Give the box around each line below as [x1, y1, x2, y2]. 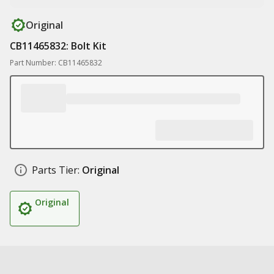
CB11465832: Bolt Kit [10, 39, 106, 53]
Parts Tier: [32, 163, 80, 177]
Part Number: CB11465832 [10, 57, 102, 68]
